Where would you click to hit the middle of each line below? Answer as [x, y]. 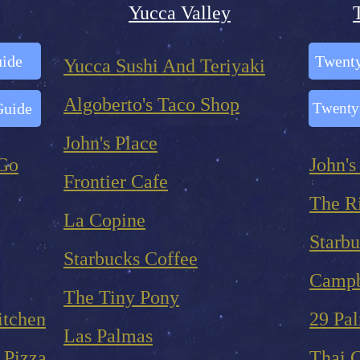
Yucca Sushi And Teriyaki [164, 66]
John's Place [110, 143]
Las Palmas [108, 336]
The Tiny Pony [121, 297]
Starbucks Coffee [131, 259]
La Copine [104, 220]
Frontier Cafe [116, 182]
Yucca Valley [180, 13]
